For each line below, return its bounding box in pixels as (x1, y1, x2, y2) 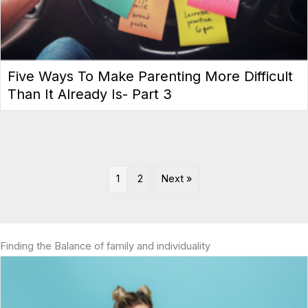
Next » (161, 172, 192, 185)
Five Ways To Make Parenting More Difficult (8, 67, 293, 85)
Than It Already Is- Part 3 (8, 85, 172, 102)
